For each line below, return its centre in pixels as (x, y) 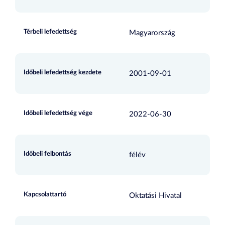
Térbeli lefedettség (50, 32)
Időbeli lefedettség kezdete (63, 73)
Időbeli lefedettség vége (58, 113)
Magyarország (152, 33)
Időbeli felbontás (47, 154)
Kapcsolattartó (45, 195)
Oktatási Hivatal (155, 196)
